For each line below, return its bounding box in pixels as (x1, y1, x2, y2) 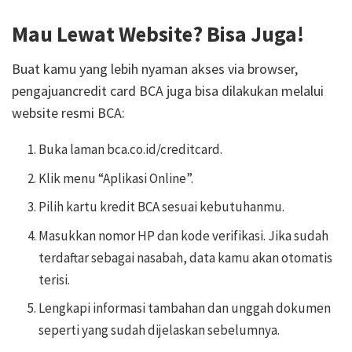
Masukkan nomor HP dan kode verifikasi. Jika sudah (38, 226, 329, 244)
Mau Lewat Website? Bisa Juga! (12, 20, 304, 47)
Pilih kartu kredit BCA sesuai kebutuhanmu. (38, 198, 285, 216)
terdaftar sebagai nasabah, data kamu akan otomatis (38, 248, 333, 266)
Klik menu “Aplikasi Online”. (38, 169, 194, 187)
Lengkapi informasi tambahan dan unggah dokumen (38, 299, 332, 317)
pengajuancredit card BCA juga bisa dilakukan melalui (12, 82, 324, 101)
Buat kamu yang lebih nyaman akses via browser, (12, 60, 298, 79)
